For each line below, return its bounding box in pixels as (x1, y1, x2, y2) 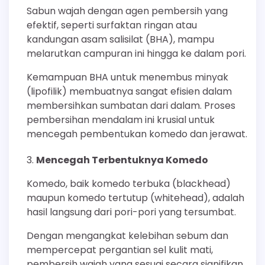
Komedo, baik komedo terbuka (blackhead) (27, 176, 231, 190)
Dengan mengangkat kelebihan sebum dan (27, 228, 228, 243)
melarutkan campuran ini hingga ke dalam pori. (27, 46, 246, 60)
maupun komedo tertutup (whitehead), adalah (27, 190, 244, 205)
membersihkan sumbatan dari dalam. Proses (27, 98, 235, 112)
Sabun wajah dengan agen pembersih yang (27, 4, 228, 18)
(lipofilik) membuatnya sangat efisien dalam (27, 84, 232, 98)
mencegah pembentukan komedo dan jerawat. (27, 127, 247, 141)
